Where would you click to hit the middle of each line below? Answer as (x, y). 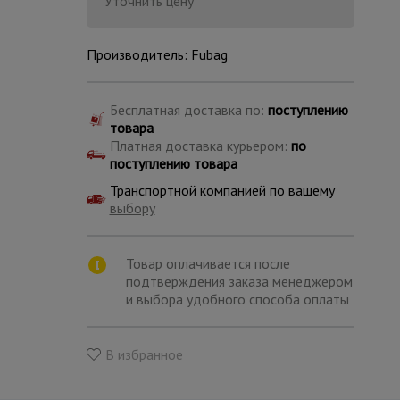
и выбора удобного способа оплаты (237, 299)
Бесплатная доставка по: (188, 110)
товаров (234, 335)
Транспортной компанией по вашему (222, 190)
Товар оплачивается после (208, 263)
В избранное (144, 354)
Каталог (234, 308)
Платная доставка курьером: (200, 146)
